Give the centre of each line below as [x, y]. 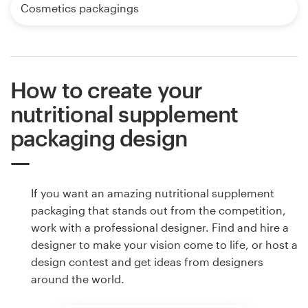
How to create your [107, 90]
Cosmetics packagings [80, 8]
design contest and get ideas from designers [147, 262]
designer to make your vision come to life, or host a [164, 245]
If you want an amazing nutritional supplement [153, 193]
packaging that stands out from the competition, [158, 210]
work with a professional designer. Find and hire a [160, 228]
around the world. [78, 279]
